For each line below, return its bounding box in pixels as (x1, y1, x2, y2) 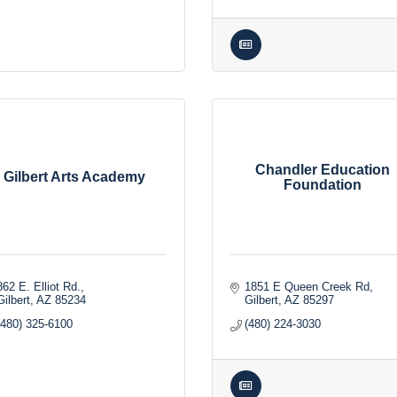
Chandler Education (255, 161, 390, 177)
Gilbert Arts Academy (4, 169, 145, 184)
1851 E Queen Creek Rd (245, 280, 370, 293)
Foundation (284, 176, 362, 192)
